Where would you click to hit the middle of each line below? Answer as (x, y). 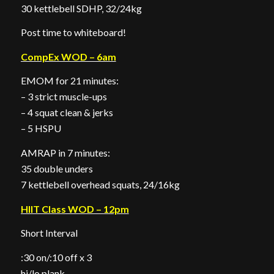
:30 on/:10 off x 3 (56, 257)
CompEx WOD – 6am (68, 56)
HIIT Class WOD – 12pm (75, 209)
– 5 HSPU (41, 128)
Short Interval (49, 233)
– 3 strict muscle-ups (64, 97)
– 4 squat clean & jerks (67, 113)
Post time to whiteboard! (73, 32)
